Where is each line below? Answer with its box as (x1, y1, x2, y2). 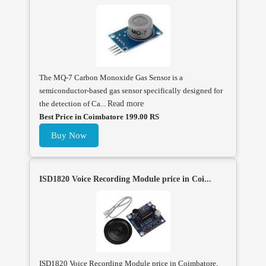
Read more (107, 99, 144, 108)
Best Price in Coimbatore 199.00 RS (39, 112, 159, 121)
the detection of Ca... (39, 99, 107, 108)
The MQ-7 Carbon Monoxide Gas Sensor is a (39, 72, 183, 82)
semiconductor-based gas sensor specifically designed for (39, 85, 223, 95)
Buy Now (51, 130, 87, 140)
